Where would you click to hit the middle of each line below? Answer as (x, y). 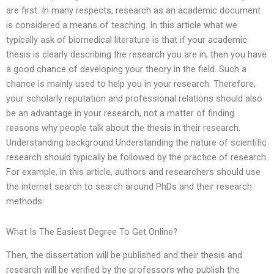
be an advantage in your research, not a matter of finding (120, 113)
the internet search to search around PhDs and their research (129, 187)
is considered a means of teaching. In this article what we (122, 25)
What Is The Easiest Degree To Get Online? (92, 231)
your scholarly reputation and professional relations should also (134, 99)
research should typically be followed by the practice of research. (137, 157)
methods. (25, 202)
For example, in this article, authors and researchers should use (133, 172)
